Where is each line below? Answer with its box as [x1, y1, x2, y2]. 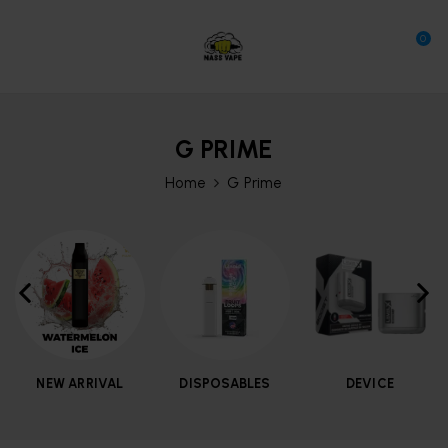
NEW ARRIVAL [36, 375, 124, 391]
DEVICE [345, 375, 395, 391]
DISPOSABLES [179, 375, 271, 391]
